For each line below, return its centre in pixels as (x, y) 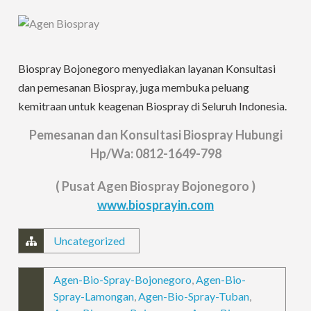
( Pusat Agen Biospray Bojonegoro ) (155, 186)
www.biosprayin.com (155, 204)
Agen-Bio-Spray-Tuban (194, 296)
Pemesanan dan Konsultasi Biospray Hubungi (155, 134)
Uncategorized (90, 240)
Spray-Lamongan (94, 296)
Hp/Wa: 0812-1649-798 (155, 153)
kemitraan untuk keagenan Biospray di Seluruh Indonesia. (153, 106)
